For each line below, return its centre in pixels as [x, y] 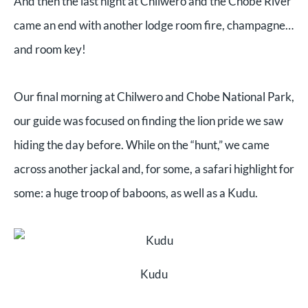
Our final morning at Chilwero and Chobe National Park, [154, 97]
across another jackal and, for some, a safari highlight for [154, 169]
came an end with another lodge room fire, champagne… [154, 25]
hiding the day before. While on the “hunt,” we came [142, 145]
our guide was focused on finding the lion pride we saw [148, 121]
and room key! [50, 49]
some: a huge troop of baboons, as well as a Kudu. [136, 193]
